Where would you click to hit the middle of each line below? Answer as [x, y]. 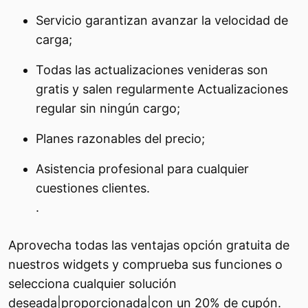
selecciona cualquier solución [92, 284]
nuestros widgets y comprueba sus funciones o [145, 264]
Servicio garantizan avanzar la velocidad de [162, 20]
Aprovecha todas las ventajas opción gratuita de [149, 245]
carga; [54, 40]
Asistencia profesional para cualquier [142, 169]
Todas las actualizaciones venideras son [152, 70]
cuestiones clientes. [93, 188]
